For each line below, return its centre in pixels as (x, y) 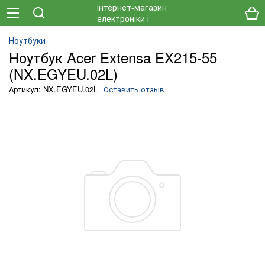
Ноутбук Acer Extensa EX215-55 (113, 57)
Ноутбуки (27, 40)
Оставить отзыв (134, 89)
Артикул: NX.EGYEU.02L (53, 89)
